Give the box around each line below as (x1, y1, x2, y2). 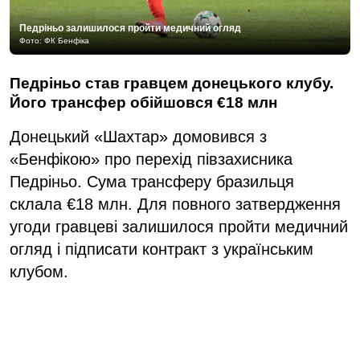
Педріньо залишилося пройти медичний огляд (19, 22, 241, 34)
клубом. (10, 262, 68, 280)
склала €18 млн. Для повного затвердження (10, 194, 341, 213)
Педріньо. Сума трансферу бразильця (10, 172, 294, 190)
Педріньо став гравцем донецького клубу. (10, 74, 333, 92)
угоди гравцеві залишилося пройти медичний (10, 217, 348, 235)
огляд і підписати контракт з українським (10, 239, 313, 258)
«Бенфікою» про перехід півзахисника (10, 149, 292, 168)
